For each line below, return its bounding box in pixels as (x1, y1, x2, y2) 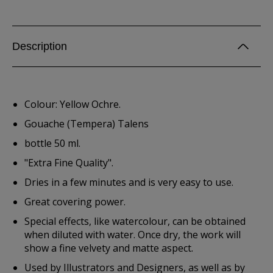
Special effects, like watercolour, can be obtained (24, 214, 246, 228)
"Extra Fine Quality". (24, 156, 113, 169)
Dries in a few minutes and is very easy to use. (24, 175, 233, 189)
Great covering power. (24, 195, 126, 208)
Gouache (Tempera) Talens (24, 117, 149, 130)
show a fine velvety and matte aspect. (24, 241, 193, 255)
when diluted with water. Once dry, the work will (24, 228, 241, 241)
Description (12, 40, 67, 52)
